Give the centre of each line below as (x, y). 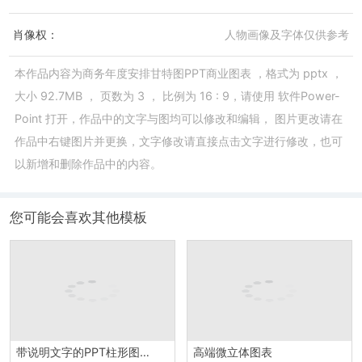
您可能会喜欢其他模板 (78, 217)
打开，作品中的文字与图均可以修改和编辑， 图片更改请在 (194, 119)
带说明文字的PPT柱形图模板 (144, 352)
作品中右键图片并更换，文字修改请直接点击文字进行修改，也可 (178, 141)
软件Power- (309, 96)
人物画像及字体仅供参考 (286, 35)
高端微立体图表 (232, 352)
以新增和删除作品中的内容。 (88, 164)
